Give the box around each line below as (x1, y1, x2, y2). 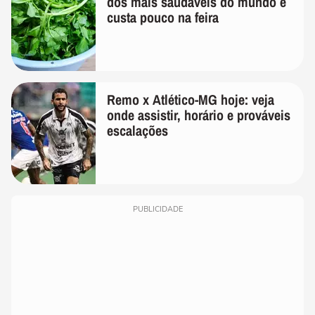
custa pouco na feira (107, 8, 219, 27)
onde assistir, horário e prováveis (107, 105, 290, 125)
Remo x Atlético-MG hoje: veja (107, 90, 274, 110)
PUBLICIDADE (132, 204, 183, 215)
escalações (107, 121, 168, 141)
